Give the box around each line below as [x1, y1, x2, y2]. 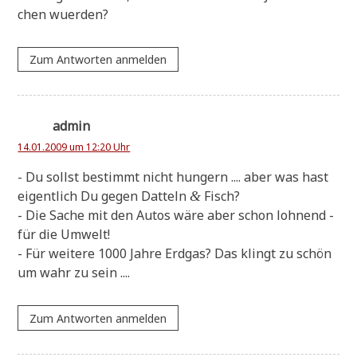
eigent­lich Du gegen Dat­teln [18, 187, 190, 206]
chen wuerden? [18, 6, 109, 24]
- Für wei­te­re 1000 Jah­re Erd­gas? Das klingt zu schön [18, 245, 332, 263]
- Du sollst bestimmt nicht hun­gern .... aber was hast [18, 168, 329, 186]
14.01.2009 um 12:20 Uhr [18, 140, 131, 155]
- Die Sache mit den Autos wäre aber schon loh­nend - [18, 206, 335, 225]
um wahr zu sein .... [18, 264, 131, 282]
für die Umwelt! [18, 226, 111, 244]
